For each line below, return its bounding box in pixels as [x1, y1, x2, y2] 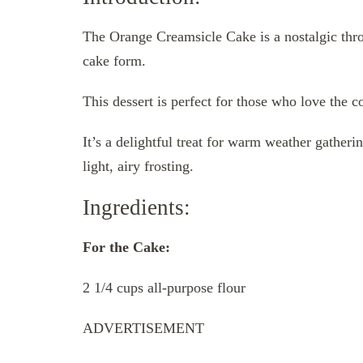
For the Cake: [83, 238, 170, 255]
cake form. [83, 52, 146, 69]
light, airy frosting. [83, 157, 194, 174]
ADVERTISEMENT [83, 319, 204, 336]
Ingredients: [83, 194, 190, 220]
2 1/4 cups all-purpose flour [83, 279, 246, 296]
